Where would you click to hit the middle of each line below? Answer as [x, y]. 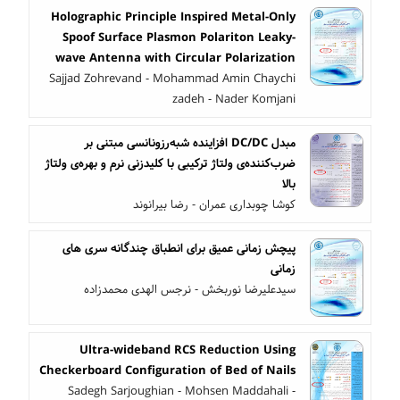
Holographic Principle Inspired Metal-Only [173, 17]
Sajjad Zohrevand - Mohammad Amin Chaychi [172, 78]
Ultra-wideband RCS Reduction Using [187, 350]
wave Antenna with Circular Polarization [175, 58]
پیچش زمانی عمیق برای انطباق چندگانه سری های [179, 248]
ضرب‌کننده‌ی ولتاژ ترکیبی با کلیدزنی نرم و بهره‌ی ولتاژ [170, 163]
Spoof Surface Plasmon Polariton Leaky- [179, 37]
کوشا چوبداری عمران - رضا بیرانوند [214, 204]
